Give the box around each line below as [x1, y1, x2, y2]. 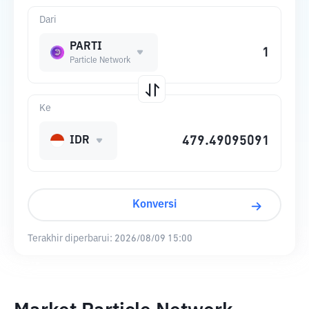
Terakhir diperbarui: [28, 234, 112, 243]
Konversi [132, 199, 177, 210]
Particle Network [70, 57, 130, 65]
